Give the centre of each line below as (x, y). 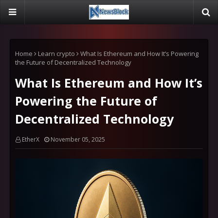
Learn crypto (56, 54)
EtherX (31, 139)
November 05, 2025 (78, 139)
